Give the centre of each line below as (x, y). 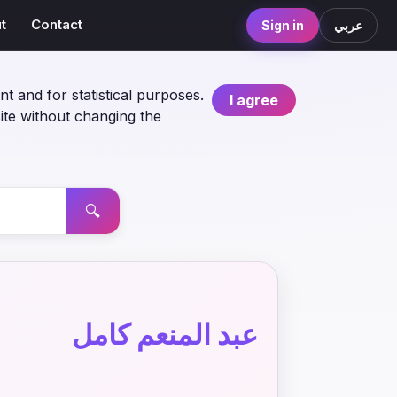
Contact (57, 24)
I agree (254, 100)
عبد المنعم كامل (165, 335)
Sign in (283, 25)
